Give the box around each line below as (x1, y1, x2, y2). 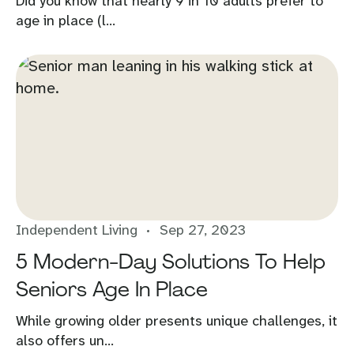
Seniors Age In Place (16, 276, 208, 303)
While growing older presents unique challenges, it (16, 311, 337, 330)
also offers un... (16, 331, 114, 350)
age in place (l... (16, 11, 115, 30)
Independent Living (16, 220, 137, 239)
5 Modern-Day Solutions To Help (16, 248, 326, 275)
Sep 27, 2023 (160, 220, 246, 239)
